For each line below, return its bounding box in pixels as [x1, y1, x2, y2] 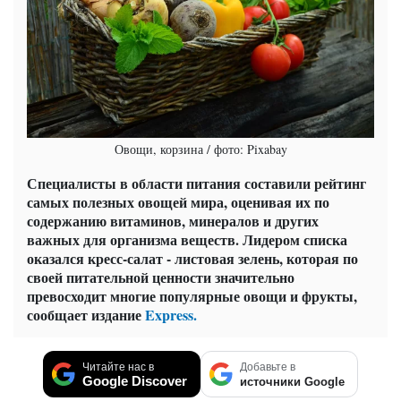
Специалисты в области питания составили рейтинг [27, 172, 366, 193]
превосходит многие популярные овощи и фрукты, [27, 285, 357, 306]
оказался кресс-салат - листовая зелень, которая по [27, 247, 358, 269]
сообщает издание [27, 303, 141, 325]
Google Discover [82, 372, 187, 388]
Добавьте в [240, 360, 295, 373]
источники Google [240, 374, 345, 388]
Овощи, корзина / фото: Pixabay [114, 140, 287, 158]
